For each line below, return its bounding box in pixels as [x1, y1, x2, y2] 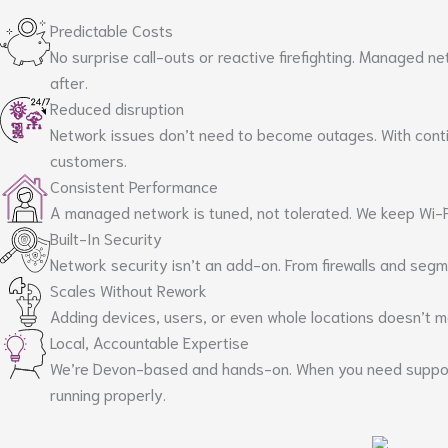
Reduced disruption [50, 97, 184, 119]
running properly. [50, 383, 166, 405]
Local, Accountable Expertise [50, 331, 249, 353]
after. [50, 71, 88, 93]
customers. [50, 149, 127, 171]
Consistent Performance [50, 175, 218, 197]
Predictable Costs [50, 19, 173, 41]
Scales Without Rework [50, 279, 207, 301]
